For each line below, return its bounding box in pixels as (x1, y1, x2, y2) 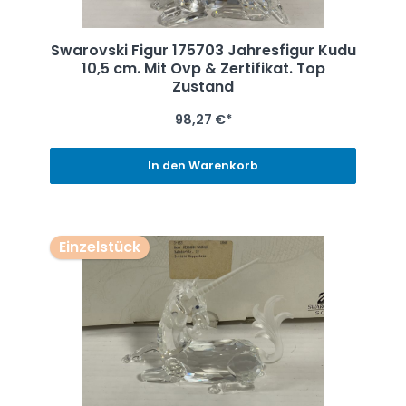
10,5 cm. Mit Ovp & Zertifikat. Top (81, 57, 325, 79)
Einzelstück (58, 237, 140, 258)
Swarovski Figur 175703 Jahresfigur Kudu (50, 39, 356, 61)
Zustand (172, 75, 234, 97)
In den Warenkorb (148, 158, 258, 174)
